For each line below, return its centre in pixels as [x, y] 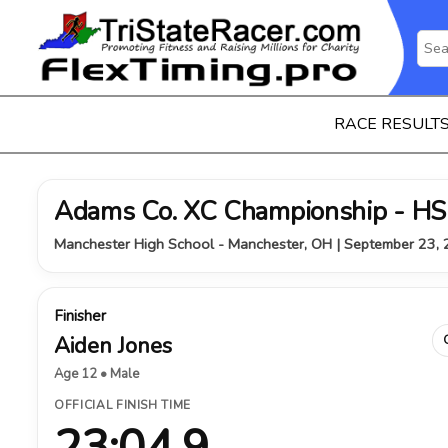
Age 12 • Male [96, 374]
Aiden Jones [113, 346]
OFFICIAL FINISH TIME [122, 405]
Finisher [80, 316]
